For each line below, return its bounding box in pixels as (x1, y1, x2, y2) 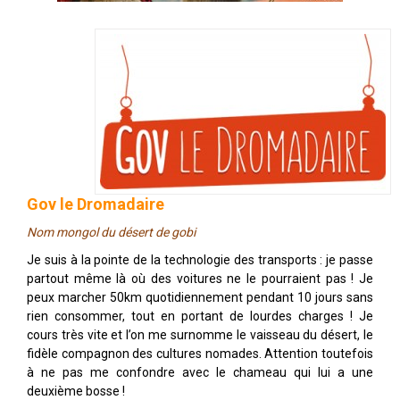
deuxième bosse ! (27, 384, 125, 398)
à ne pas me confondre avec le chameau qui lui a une (27, 365, 373, 379)
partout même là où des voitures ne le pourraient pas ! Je (27, 271, 373, 286)
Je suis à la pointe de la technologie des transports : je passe (27, 253, 373, 267)
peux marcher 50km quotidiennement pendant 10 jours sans (27, 290, 373, 304)
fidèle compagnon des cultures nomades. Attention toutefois (27, 346, 373, 361)
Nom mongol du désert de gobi (27, 224, 196, 239)
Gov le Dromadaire (27, 195, 164, 213)
